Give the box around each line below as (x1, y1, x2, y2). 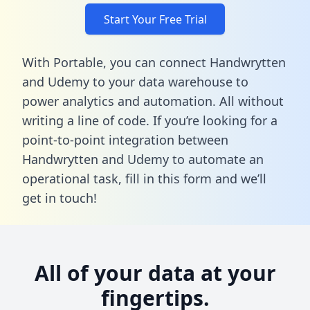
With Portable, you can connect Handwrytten (22, 53, 286, 71)
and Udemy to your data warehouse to (22, 73, 248, 90)
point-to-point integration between (22, 131, 228, 148)
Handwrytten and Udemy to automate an (22, 150, 264, 167)
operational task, (22, 170, 125, 187)
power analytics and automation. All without (22, 92, 284, 109)
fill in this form (125, 170, 212, 187)
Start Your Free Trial (103, 11, 207, 27)
